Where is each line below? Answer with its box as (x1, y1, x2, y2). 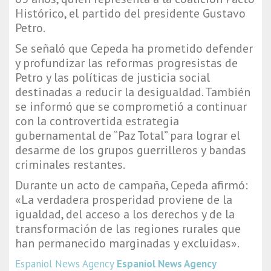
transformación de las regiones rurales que (15, 221, 241, 237)
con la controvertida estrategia (15, 113, 179, 129)
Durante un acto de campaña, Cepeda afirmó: (15, 177, 248, 194)
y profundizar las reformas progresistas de (15, 55, 238, 71)
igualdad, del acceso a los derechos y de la (15, 206, 235, 223)
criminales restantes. (15, 157, 125, 173)
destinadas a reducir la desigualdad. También (15, 84, 250, 100)
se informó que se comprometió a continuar (15, 99, 247, 115)
